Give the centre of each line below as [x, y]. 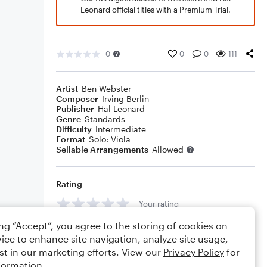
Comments [78, 230]
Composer [77, 99]
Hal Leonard [121, 109]
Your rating [159, 204]
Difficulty [74, 129]
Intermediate [121, 129]
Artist [67, 89]
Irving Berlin [125, 99]
